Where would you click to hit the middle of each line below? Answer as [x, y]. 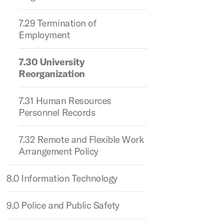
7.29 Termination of [58, 23]
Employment [44, 35]
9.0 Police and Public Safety [63, 205]
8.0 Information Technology [62, 178]
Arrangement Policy [59, 151]
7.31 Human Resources [65, 100]
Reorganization [52, 73]
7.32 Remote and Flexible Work [82, 139]
